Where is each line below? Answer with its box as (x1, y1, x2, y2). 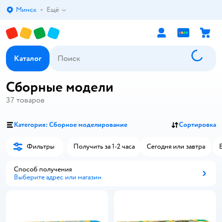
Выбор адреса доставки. (21, 9, 89, 18)
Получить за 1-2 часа (73, 142, 135, 151)
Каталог (14, 54, 42, 63)
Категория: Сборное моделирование (14, 120, 127, 129)
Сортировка (179, 120, 216, 129)
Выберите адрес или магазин (14, 173, 102, 181)
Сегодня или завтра (147, 142, 205, 151)
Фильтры (27, 142, 55, 151)
